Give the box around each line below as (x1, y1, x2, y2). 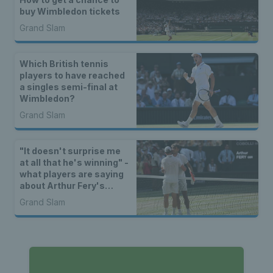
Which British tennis (19, 58, 108, 69)
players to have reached (19, 69, 125, 80)
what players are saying (19, 168, 124, 179)
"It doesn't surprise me (19, 145, 121, 156)
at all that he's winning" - (19, 157, 129, 168)
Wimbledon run (19, 191, 86, 202)
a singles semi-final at (19, 81, 118, 92)
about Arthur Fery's (19, 180, 105, 191)
